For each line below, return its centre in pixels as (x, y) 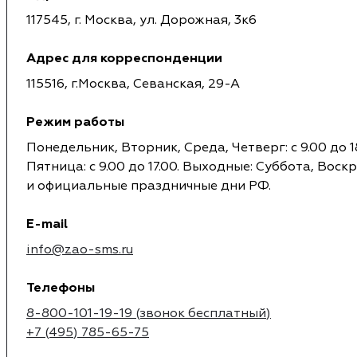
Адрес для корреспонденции (124, 59)
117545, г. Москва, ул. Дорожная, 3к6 (141, 20)
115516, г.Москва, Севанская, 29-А (133, 84)
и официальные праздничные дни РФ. (149, 186)
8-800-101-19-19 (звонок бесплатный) (149, 314)
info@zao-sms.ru (80, 250)
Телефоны (61, 288)
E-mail (47, 224)
